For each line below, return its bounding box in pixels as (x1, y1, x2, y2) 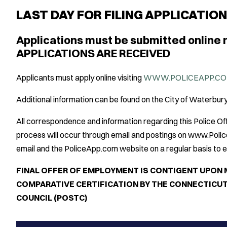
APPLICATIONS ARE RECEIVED (16, 46, 170, 60)
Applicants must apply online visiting (16, 72, 143, 83)
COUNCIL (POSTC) (16, 192, 87, 203)
